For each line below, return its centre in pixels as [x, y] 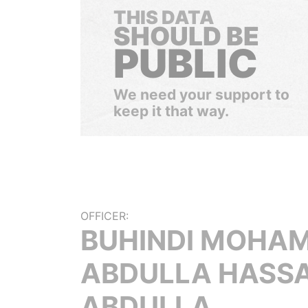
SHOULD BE [186, 36]
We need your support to [201, 95]
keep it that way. [171, 111]
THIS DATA [164, 18]
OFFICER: [104, 216]
